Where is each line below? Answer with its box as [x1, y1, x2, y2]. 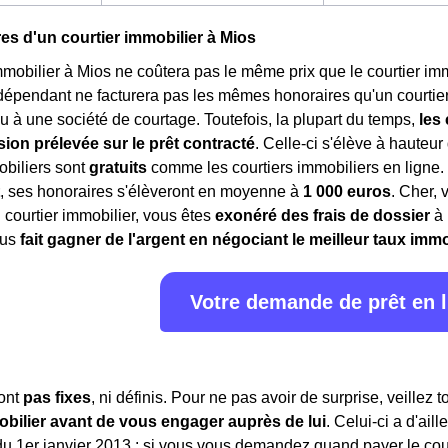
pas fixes [23, 389, 91, 406]
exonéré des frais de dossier [215, 207, 430, 224]
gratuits [89, 159, 147, 176]
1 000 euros [303, 183, 391, 200]
